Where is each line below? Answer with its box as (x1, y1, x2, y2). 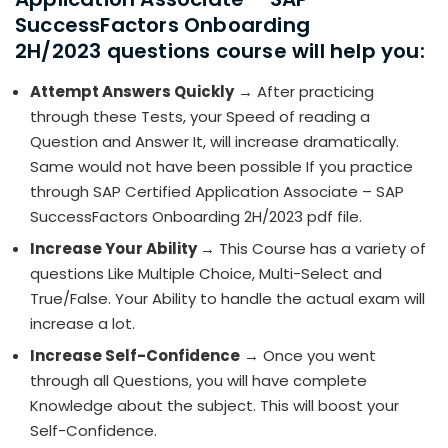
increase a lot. (30, 313, 135, 335)
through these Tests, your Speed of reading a (30, 106, 370, 128)
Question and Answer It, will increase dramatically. (30, 131, 399, 153)
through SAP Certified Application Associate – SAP (30, 181, 404, 203)
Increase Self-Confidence (30, 345, 240, 367)
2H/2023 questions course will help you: (15, 37, 425, 66)
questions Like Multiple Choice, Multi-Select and (30, 263, 382, 285)
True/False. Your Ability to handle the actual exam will (30, 288, 425, 310)
